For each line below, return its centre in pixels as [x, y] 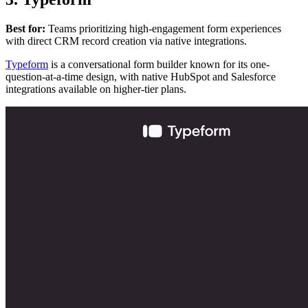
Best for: [25, 28]
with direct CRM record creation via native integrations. [126, 41]
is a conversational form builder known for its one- [159, 64]
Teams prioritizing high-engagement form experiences [163, 28]
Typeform [27, 64]
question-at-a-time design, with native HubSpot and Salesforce [141, 76]
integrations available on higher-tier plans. [96, 89]
